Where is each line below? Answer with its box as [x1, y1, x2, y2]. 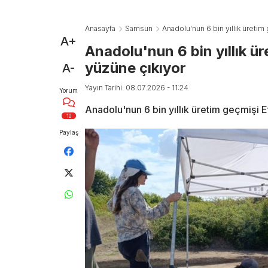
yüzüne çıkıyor [85, 59, 186, 77]
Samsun [125, 24, 153, 33]
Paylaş [59, 129, 78, 136]
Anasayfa [85, 24, 115, 33]
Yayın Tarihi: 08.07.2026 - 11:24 [85, 83, 188, 92]
